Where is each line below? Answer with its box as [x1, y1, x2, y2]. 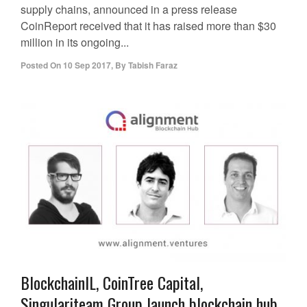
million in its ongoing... [21, 34, 129, 50]
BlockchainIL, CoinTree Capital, [21, 269, 203, 295]
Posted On [21, 58, 61, 71]
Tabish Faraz [128, 58, 177, 71]
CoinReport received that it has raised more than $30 [21, 17, 276, 34]
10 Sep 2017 [63, 58, 111, 71]
